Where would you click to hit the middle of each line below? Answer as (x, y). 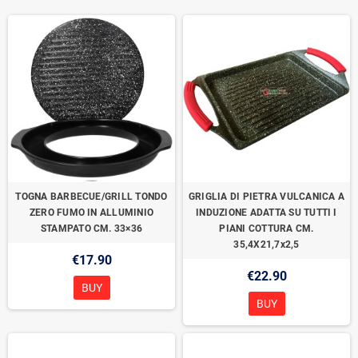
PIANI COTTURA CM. (267, 229)
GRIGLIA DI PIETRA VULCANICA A (267, 197)
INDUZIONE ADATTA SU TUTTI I (267, 213)
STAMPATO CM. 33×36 (91, 229)
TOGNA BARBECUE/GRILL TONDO (91, 197)
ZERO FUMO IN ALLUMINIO (91, 213)
